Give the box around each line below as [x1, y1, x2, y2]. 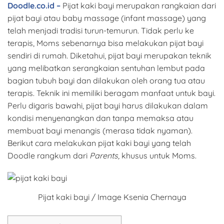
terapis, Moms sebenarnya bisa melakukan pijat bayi [7, 37, 203, 48]
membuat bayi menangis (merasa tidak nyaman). [7, 125, 192, 135]
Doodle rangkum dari [7, 150, 89, 160]
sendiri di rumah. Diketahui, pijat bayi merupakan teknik [7, 50, 211, 60]
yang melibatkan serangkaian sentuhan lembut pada [7, 62, 205, 73]
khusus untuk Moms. [119, 150, 196, 160]
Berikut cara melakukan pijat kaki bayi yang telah [7, 137, 191, 148]
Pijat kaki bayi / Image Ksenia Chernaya [37, 191, 186, 202]
